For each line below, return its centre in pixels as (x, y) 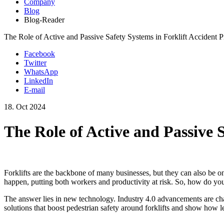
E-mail (34, 90)
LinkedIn (38, 81)
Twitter (35, 63)
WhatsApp (41, 72)
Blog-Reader (44, 20)
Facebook (39, 54)
